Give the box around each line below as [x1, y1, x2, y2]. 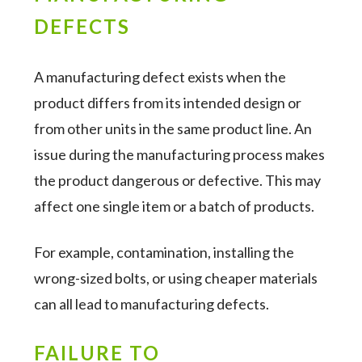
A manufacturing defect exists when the [34, 68, 287, 86]
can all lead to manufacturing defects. [34, 295, 270, 313]
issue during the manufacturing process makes [34, 145, 326, 163]
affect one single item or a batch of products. [34, 197, 318, 215]
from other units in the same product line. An [34, 120, 313, 137]
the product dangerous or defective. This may [34, 171, 322, 189]
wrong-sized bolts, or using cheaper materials [34, 269, 318, 287]
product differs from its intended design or [34, 94, 302, 112]
